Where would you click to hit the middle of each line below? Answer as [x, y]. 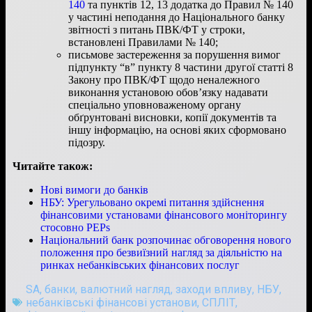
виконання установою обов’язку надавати [168, 92]
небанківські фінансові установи [111, 302]
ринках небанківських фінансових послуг [140, 265]
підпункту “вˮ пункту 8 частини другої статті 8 [181, 67]
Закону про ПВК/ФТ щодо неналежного [164, 79]
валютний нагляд [125, 289]
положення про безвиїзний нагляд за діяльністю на [161, 252]
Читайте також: [53, 166]
